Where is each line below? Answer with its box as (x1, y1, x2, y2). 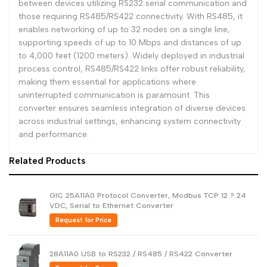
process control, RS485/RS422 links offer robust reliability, (18, 64, 246, 74)
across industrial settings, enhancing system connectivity (18, 116, 241, 126)
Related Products (9, 156, 85, 166)
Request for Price (55, 216, 111, 224)
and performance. (18, 129, 89, 139)
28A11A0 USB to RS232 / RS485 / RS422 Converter (49, 249, 232, 258)
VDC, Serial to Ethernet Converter (49, 201, 173, 210)
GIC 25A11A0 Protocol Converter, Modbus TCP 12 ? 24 (49, 191, 246, 200)
